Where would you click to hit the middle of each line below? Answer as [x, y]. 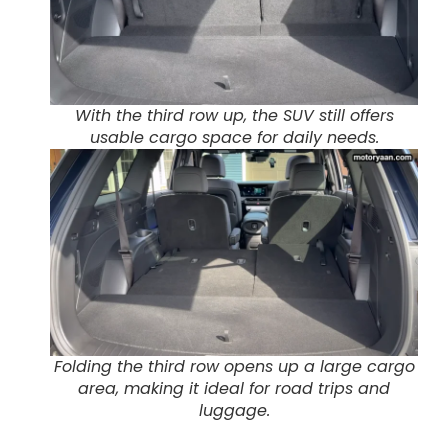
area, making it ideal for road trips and [234, 389]
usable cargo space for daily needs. [234, 138]
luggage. [234, 411]
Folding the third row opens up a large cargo [234, 367]
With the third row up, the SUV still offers [234, 116]
